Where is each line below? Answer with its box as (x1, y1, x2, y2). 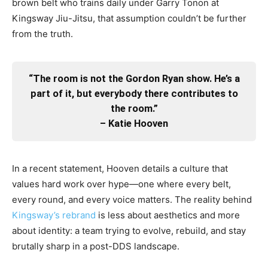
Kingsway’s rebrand (12, 209, 96, 221)
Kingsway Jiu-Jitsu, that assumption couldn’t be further (12, 12, 246, 24)
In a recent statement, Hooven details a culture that (12, 162, 228, 174)
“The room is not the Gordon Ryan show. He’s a (28, 73, 240, 85)
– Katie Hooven (100, 118, 168, 130)
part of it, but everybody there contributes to (30, 88, 238, 100)
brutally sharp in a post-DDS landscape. (12, 240, 179, 252)
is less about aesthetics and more (96, 209, 240, 221)
